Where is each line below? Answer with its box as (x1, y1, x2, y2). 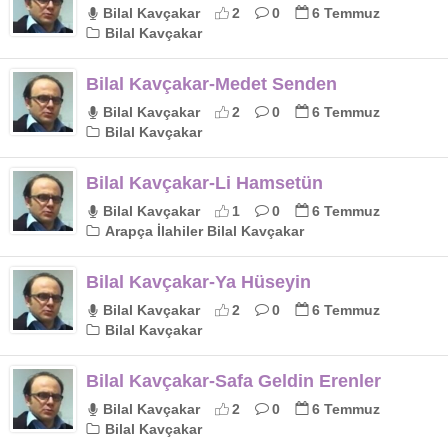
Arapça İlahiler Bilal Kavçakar (101, 223, 304, 239)
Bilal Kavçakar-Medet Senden (86, 74, 337, 94)
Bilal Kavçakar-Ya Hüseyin (86, 272, 311, 292)
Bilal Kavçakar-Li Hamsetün (86, 173, 323, 193)
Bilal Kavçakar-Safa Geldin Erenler (86, 371, 381, 391)
